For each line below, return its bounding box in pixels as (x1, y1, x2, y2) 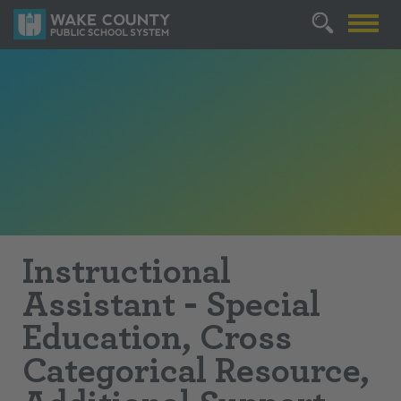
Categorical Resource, (22, 348, 370, 392)
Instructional (22, 249, 231, 293)
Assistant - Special (22, 282, 320, 326)
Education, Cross (22, 315, 292, 359)
